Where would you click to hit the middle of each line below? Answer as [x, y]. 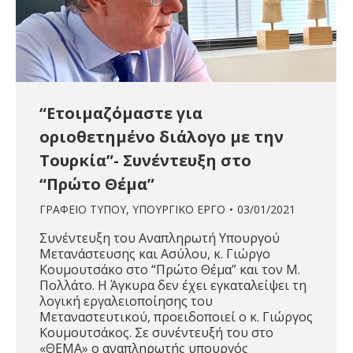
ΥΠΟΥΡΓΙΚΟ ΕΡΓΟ [179, 210]
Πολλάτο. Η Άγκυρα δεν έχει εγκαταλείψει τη [173, 286]
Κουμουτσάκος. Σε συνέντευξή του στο [156, 333]
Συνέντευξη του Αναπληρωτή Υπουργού [160, 238]
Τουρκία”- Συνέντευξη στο [145, 161]
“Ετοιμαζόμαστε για [121, 113]
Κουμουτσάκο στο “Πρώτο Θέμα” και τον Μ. [170, 270]
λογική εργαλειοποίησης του [126, 301]
